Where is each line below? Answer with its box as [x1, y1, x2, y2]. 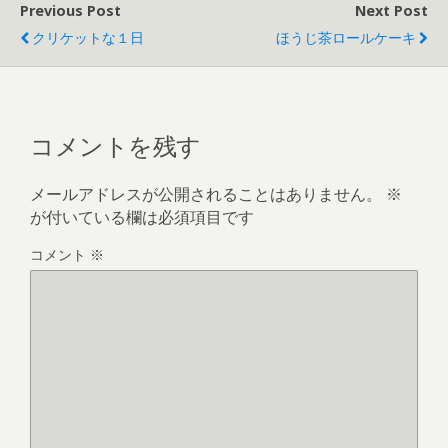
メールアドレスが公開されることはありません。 [30, 183, 382, 206]
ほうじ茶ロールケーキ [276, 27, 416, 47]
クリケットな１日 [32, 27, 144, 47]
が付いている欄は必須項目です [30, 206, 254, 229]
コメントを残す [30, 126, 201, 163]
